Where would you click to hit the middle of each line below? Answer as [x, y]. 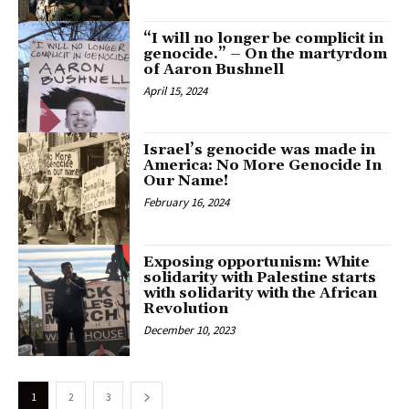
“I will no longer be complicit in [264, 38]
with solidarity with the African [261, 293]
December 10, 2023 [189, 330]
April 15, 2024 [176, 90]
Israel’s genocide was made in [260, 150]
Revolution [186, 308]
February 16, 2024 [187, 203]
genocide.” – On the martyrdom [266, 53]
